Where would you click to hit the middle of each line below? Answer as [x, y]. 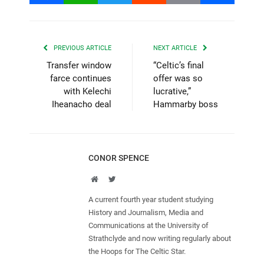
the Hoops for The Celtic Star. [137, 251]
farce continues [81, 78]
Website [110, 178]
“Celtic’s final [179, 65]
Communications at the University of [148, 225]
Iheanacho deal [82, 104]
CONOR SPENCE [119, 158]
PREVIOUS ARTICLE [82, 48]
